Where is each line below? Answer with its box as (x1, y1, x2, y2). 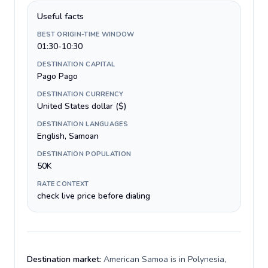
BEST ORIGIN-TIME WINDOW (37, 30, 135, 39)
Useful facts (37, 11, 84, 22)
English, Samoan (37, 130, 99, 142)
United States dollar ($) (37, 100, 126, 112)
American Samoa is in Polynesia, (103, 254, 226, 265)
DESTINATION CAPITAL (37, 60, 115, 69)
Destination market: (27, 254, 103, 265)
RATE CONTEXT (37, 179, 89, 188)
